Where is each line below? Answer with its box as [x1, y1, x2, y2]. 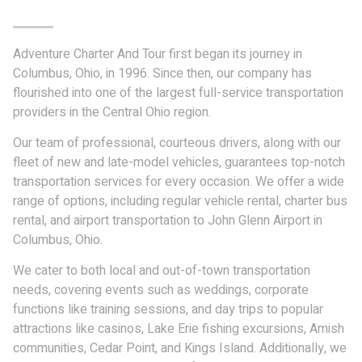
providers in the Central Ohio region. [13, 102, 211, 122]
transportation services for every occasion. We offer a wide [13, 172, 344, 192]
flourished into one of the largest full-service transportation [13, 82, 343, 103]
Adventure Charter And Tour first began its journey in [13, 44, 302, 64]
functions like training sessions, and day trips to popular [13, 300, 323, 320]
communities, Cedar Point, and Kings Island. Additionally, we [13, 339, 347, 359]
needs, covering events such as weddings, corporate [13, 280, 309, 301]
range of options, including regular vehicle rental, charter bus [13, 192, 347, 212]
